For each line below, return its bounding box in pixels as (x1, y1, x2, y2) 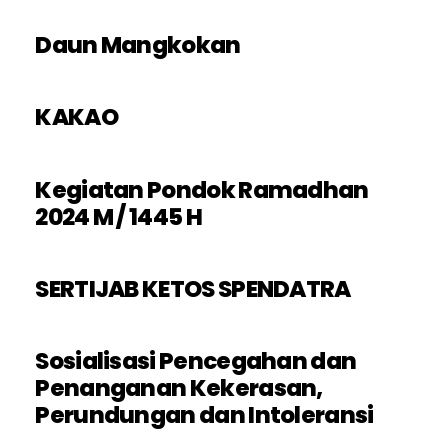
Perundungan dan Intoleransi (35, 399, 374, 432)
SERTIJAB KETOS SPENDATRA (35, 273, 351, 305)
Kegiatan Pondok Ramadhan (35, 173, 369, 206)
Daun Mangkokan (35, 29, 241, 62)
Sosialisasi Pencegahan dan (35, 345, 357, 378)
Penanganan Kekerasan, (35, 372, 323, 405)
